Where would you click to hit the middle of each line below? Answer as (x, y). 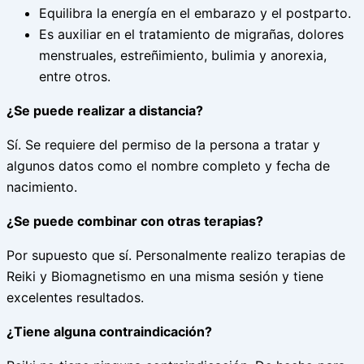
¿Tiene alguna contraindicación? (109, 332)
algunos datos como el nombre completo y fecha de (168, 166)
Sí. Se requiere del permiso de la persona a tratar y (163, 145)
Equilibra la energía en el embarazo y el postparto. (195, 13)
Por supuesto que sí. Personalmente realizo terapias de (176, 256)
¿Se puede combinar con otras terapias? (135, 221)
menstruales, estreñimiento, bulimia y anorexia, (183, 56)
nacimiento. (42, 187)
